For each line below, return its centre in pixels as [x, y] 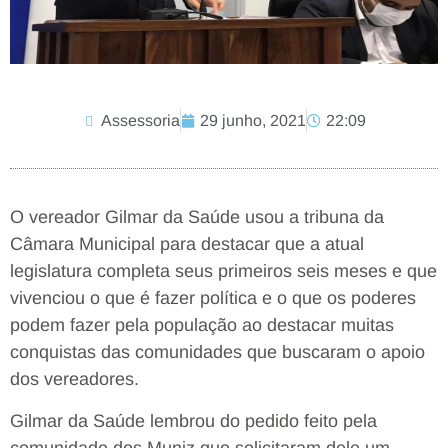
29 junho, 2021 [253, 121]
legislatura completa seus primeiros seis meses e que [223, 271]
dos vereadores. [74, 379]
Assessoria [140, 121]
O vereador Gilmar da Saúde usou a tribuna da [197, 217]
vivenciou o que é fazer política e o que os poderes [213, 298]
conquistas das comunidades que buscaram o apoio [217, 352]
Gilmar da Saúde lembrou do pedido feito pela [193, 420]
